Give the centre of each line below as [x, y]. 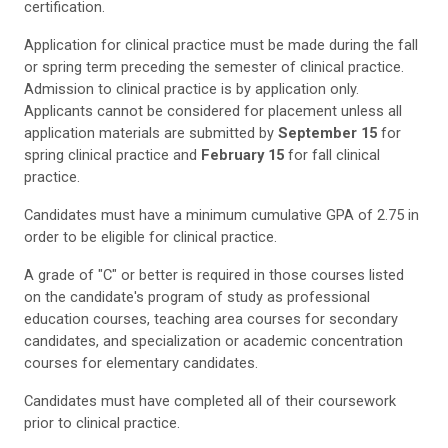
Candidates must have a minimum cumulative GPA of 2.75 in [221, 214]
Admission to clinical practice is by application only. [191, 88]
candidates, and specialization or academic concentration [213, 340]
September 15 [327, 132]
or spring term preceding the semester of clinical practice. [214, 66]
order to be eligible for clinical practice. [150, 236]
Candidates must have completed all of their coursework [210, 400]
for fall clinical [332, 154]
